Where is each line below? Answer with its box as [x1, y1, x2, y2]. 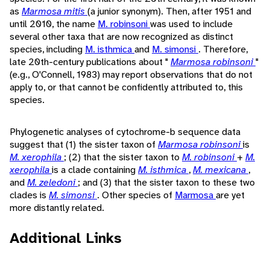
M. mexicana [193, 163, 248, 176]
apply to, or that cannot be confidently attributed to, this [10, 80, 243, 93]
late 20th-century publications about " [10, 55, 171, 68]
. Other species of [97, 188, 175, 201]
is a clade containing [52, 163, 138, 176]
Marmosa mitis [22, 4, 87, 17]
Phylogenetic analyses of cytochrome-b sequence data [10, 125, 240, 138]
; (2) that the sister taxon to [64, 150, 182, 163]
